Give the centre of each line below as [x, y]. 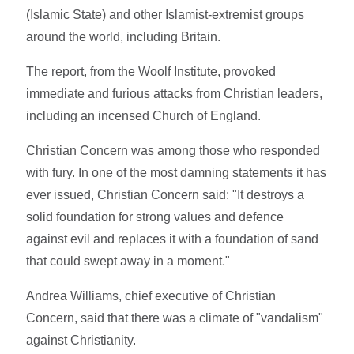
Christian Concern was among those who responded [173, 150]
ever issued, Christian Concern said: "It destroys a [166, 194]
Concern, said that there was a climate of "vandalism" [175, 318]
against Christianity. [81, 340]
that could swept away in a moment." [128, 261]
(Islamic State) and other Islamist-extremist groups [166, 14]
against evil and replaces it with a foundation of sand [173, 239]
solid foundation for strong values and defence [155, 217]
